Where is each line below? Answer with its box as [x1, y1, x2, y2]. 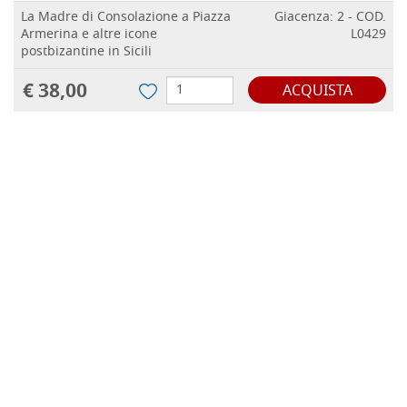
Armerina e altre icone [21, 25, 157, 46]
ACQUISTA [282, 80, 352, 104]
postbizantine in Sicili [21, 42, 152, 64]
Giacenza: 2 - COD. [274, 7, 386, 29]
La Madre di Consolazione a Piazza [21, 7, 231, 29]
